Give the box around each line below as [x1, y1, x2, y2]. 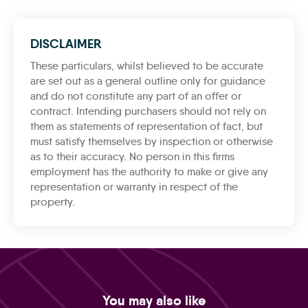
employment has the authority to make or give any [30, 164, 268, 178]
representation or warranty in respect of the [30, 179, 238, 193]
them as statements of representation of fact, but [30, 119, 263, 133]
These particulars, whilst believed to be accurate [30, 58, 263, 72]
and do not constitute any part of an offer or [30, 89, 241, 102]
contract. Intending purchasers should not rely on [30, 104, 266, 118]
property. [30, 195, 75, 208]
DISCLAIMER [30, 35, 101, 52]
